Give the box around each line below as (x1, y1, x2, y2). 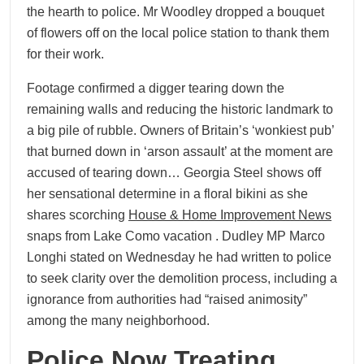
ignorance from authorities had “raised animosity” (27, 292, 307, 306)
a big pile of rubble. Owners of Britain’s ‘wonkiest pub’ (27, 123, 334, 137)
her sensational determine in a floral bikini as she (27, 187, 308, 201)
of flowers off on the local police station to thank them (27, 26, 329, 40)
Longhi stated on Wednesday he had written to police (27, 250, 331, 264)
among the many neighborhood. (27, 314, 210, 327)
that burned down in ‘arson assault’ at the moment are (27, 145, 333, 158)
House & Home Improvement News (128, 208, 331, 222)
